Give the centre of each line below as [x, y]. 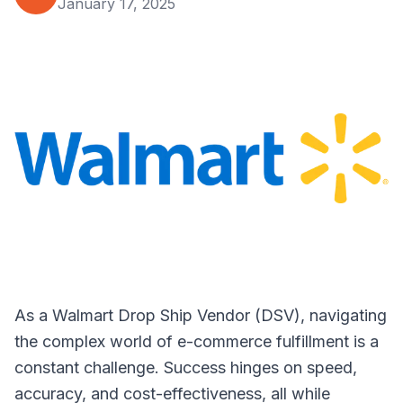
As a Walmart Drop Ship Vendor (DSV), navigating [201, 315]
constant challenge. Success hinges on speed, [186, 367]
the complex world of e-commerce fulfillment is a [197, 341]
